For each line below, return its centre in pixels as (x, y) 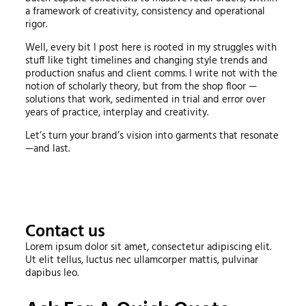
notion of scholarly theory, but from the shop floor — (141, 86)
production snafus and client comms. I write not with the (151, 73)
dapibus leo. (52, 273)
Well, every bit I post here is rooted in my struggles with (151, 47)
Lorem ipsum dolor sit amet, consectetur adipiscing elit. (148, 247)
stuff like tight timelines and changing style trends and (146, 60)
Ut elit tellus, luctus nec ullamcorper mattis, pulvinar (141, 260)
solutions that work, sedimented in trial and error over (145, 99)
